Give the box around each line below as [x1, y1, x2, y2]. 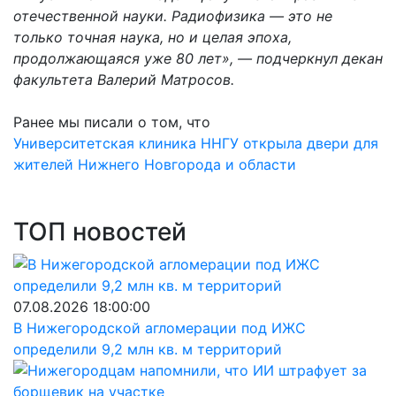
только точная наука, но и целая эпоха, [13, 28, 292, 46]
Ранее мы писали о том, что [13, 113, 215, 131]
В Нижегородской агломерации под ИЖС [13, 319, 306, 337]
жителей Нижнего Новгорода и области [13, 156, 296, 173]
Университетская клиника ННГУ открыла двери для [13, 134, 378, 152]
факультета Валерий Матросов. [13, 71, 234, 88]
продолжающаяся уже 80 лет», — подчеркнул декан [13, 49, 383, 67]
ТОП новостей [13, 217, 187, 247]
